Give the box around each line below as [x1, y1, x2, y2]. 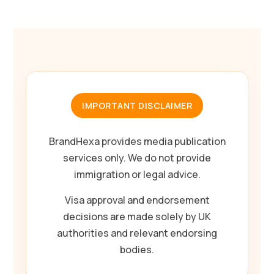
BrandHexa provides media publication [48, 134, 226, 148]
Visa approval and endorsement [64, 193, 210, 207]
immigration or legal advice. [73, 167, 201, 181]
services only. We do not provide [63, 150, 211, 165]
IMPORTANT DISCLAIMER [82, 99, 192, 111]
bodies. [120, 242, 154, 256]
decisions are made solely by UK [63, 209, 211, 223]
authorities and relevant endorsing [57, 226, 217, 240]
